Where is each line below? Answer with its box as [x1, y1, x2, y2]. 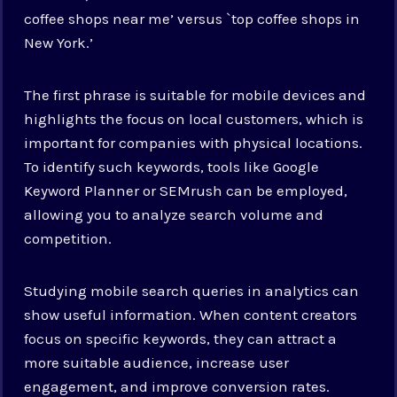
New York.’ [24, 33, 94, 51]
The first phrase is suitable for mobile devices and [24, 85, 367, 104]
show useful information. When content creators [24, 305, 358, 323]
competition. [24, 229, 113, 247]
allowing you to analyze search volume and [24, 205, 324, 223]
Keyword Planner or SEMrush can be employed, [24, 181, 348, 199]
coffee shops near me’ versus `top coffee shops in [24, 9, 361, 27]
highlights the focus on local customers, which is [24, 109, 364, 128]
